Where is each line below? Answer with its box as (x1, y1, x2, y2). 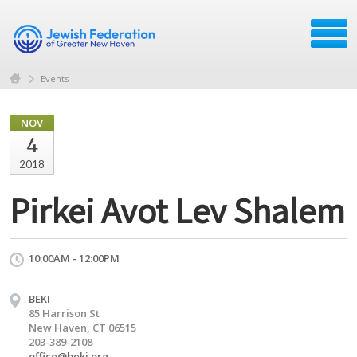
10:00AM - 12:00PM (29, 250, 120, 265)
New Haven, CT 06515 (29, 320, 136, 335)
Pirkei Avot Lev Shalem (10, 186, 345, 233)
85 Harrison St (29, 305, 100, 320)
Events (41, 72, 69, 84)
